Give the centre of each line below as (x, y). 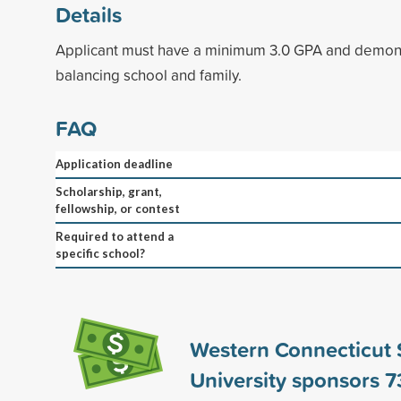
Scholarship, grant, (109, 191)
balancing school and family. (149, 74)
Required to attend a (115, 236)
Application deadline (114, 163)
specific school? (100, 253)
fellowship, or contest (118, 208)
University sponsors (287, 379)
